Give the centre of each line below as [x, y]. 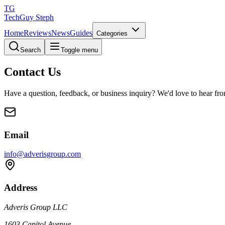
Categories [113, 33]
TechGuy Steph [29, 17]
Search [30, 50]
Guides [81, 33]
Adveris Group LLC [36, 207]
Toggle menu [79, 50]
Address [21, 187]
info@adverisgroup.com [42, 154]
